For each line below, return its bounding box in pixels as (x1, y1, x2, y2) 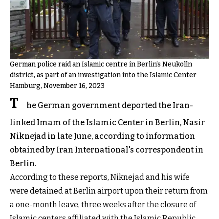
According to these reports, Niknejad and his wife (10, 172, 190, 182)
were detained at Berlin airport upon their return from (10, 186, 208, 196)
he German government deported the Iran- (26, 100, 193, 110)
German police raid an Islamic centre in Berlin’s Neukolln (10, 60, 192, 68)
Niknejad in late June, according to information (10, 131, 195, 141)
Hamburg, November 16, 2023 (10, 81, 105, 90)
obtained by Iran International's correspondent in (10, 145, 203, 154)
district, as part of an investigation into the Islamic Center (10, 70, 197, 79)
